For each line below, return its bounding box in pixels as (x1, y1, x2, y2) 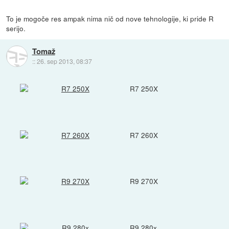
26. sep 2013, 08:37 (36, 56, 92, 65)
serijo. (6, 22, 26, 33)
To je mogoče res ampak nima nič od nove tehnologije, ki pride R (6, 13, 214, 24)
